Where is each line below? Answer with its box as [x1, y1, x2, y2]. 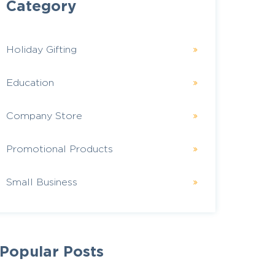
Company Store [6, 110, 82, 121]
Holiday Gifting [6, 44, 77, 55]
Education [6, 77, 54, 88]
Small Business [6, 177, 77, 187]
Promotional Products [6, 144, 113, 154]
